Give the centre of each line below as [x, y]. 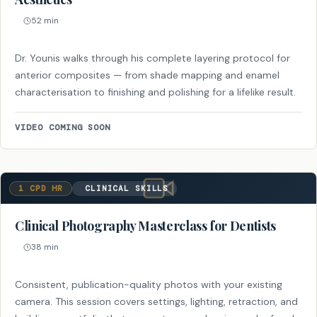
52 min [45, 20]
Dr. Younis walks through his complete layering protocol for [152, 58]
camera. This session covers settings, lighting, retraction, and [156, 301]
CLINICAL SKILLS [127, 188]
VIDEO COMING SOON [63, 127]
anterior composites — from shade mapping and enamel [147, 75]
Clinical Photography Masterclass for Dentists [145, 225]
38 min [45, 247]
